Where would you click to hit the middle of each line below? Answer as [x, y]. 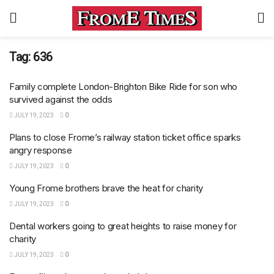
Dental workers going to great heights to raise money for [123, 226]
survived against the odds [61, 99]
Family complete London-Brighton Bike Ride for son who [124, 87]
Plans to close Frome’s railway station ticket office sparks [125, 137]
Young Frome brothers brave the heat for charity [106, 188]
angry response [41, 150]
